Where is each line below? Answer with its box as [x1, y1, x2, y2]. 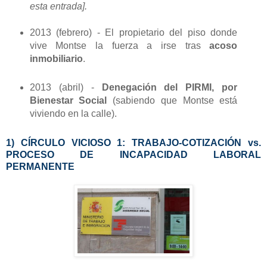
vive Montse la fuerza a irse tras [29, 41, 210, 51]
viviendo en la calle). [29, 108, 117, 119]
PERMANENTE [6, 162, 74, 172]
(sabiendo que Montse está [113, 95, 238, 106]
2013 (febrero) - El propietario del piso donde [29, 27, 238, 38]
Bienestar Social [29, 95, 113, 106]
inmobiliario [29, 54, 83, 64]
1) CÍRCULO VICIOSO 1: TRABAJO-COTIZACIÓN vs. [6, 138, 261, 148]
